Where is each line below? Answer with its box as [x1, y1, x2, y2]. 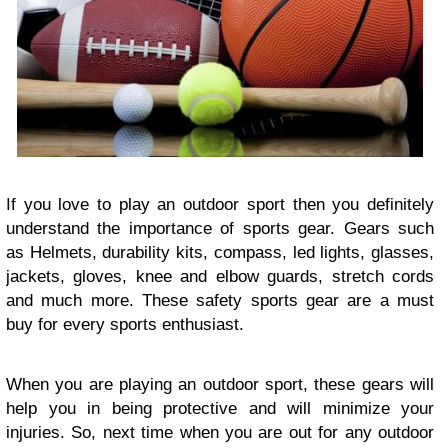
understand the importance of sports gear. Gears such [6, 218, 434, 238]
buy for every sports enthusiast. [6, 314, 244, 334]
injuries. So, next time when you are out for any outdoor [6, 422, 434, 442]
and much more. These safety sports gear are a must [6, 290, 434, 310]
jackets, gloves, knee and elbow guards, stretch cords [6, 266, 434, 286]
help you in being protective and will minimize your [6, 398, 434, 418]
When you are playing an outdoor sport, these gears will [6, 374, 434, 394]
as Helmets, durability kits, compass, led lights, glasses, [6, 242, 434, 262]
